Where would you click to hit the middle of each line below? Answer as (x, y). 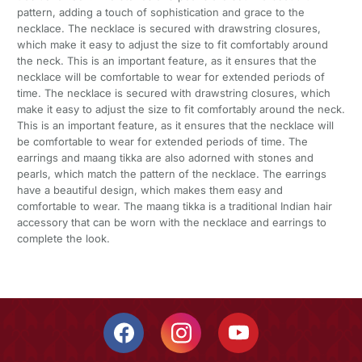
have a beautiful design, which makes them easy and (149, 190)
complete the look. (63, 239)
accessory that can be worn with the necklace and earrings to (171, 223)
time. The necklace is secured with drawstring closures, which (173, 93)
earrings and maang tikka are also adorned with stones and (165, 158)
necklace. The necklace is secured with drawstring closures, (168, 29)
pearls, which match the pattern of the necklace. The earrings (171, 174)
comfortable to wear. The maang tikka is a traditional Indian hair (174, 206)
